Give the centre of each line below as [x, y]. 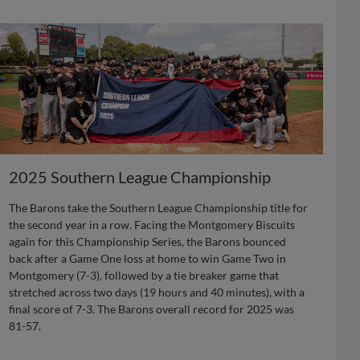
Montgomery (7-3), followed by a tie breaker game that [144, 275]
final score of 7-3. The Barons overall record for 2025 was [152, 309]
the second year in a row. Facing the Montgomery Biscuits [152, 225]
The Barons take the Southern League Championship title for [159, 208]
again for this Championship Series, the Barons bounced [148, 241]
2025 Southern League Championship [140, 177]
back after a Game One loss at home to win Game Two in [148, 258]
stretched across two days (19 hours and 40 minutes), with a [157, 292]
